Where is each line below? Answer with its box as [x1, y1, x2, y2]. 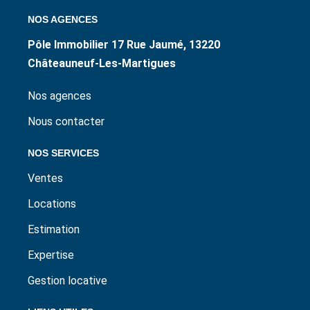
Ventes [28, 171, 63, 185]
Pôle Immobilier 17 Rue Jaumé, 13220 [28, 37, 220, 51]
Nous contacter [28, 114, 104, 128]
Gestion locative [28, 273, 107, 287]
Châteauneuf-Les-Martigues [28, 56, 176, 70]
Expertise [28, 248, 74, 262]
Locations [28, 197, 76, 210]
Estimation [28, 222, 80, 236]
